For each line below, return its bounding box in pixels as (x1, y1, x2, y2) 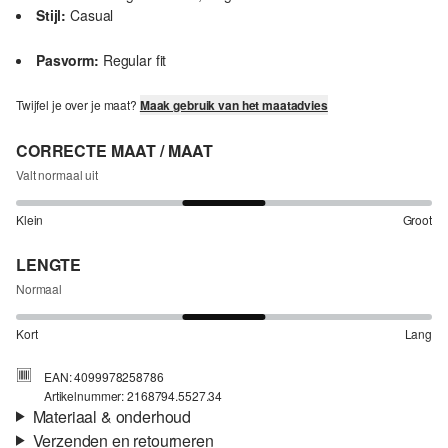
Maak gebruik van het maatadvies (139, 95, 328, 114)
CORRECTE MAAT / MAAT (16, 138, 214, 162)
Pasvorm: (36, 49, 99, 70)
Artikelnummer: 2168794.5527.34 (44, 386, 223, 404)
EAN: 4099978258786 (44, 367, 164, 385)
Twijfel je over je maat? (16, 95, 140, 113)
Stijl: (36, 4, 67, 25)
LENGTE (16, 252, 82, 276)
